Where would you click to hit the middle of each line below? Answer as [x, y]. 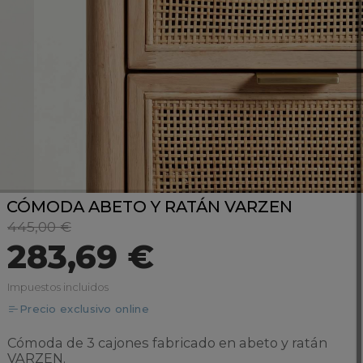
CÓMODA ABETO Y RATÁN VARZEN [150, 206]
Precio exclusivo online [84, 308]
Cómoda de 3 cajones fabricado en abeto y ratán [167, 342]
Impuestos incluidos [58, 286]
